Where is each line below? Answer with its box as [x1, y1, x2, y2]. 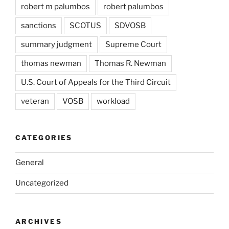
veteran [21, 97, 49, 106]
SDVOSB [114, 21, 146, 31]
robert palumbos [103, 2, 164, 12]
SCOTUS [70, 21, 101, 31]
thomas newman [21, 59, 81, 68]
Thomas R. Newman [95, 59, 166, 68]
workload [97, 97, 130, 106]
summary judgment [21, 40, 92, 50]
